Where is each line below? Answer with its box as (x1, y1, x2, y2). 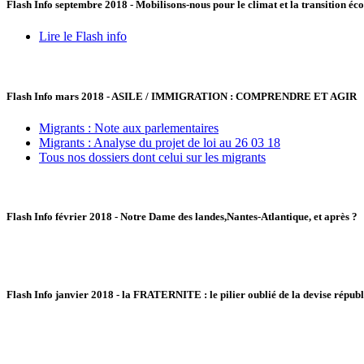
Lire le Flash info (39, 29, 127, 44)
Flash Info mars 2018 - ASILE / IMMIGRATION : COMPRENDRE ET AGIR (6, 89, 357, 102)
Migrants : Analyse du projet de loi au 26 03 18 (39, 135, 280, 149)
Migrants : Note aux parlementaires (39, 120, 219, 135)
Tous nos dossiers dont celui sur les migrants (39, 149, 266, 164)
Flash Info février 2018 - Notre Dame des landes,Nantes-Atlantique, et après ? (6, 210, 357, 223)
